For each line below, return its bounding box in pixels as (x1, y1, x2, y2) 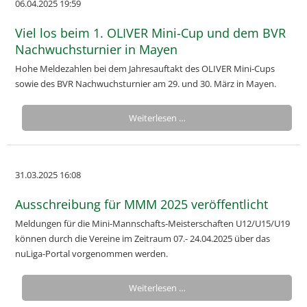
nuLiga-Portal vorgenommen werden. (15, 247, 168, 260)
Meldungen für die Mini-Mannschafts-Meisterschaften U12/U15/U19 (15, 217, 290, 230)
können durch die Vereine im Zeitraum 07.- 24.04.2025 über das (15, 232, 270, 245)
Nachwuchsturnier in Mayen (15, 41, 177, 58)
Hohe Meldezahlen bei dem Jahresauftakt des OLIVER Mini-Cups (15, 62, 275, 75)
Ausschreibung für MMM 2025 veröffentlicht (15, 196, 268, 212)
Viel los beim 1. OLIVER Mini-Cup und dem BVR (15, 25, 286, 41)
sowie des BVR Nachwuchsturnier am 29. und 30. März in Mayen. (15, 77, 276, 90)
